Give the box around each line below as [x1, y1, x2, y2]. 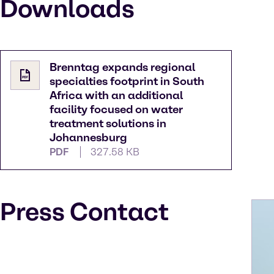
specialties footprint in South [50, 75, 204, 89]
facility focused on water [50, 103, 183, 117]
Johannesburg [50, 131, 127, 145]
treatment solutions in [50, 117, 166, 131]
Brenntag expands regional [50, 61, 195, 75]
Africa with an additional [50, 89, 183, 103]
